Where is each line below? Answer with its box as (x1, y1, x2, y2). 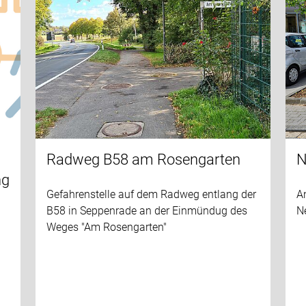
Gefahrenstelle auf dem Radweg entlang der (46, 187, 256, 201)
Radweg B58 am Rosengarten (46, 150, 240, 168)
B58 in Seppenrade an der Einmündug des (46, 204, 247, 217)
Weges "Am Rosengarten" (46, 220, 167, 234)
